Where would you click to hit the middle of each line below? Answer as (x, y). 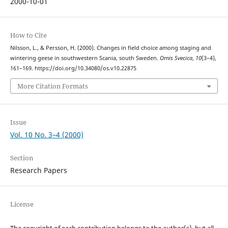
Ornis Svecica (176, 58)
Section (21, 158)
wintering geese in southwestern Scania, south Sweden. (85, 58)
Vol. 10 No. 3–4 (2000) (47, 135)
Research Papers (38, 170)
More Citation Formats (52, 86)
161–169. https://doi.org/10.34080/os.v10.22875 (73, 68)
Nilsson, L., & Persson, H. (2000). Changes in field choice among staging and (110, 48)
